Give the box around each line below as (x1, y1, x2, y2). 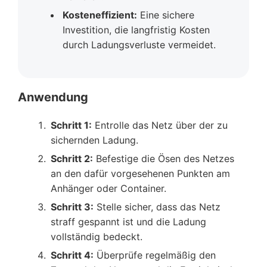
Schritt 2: (51, 152, 93, 164)
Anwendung (18, 89, 88, 104)
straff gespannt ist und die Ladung (51, 215, 206, 228)
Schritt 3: (51, 200, 94, 213)
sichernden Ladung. (51, 133, 138, 146)
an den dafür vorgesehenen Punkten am (51, 167, 230, 179)
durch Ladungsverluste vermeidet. (63, 38, 216, 51)
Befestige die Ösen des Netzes (93, 152, 234, 164)
